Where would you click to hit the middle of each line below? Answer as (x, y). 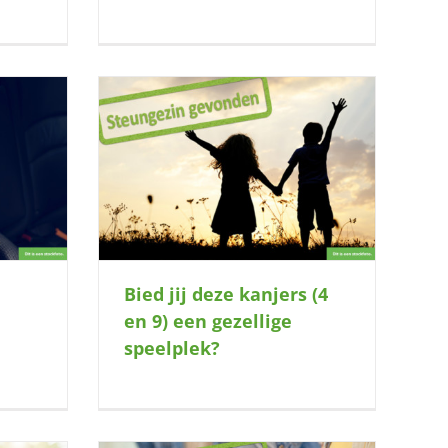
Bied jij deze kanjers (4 (226, 293)
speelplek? (172, 347)
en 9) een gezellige (208, 320)
